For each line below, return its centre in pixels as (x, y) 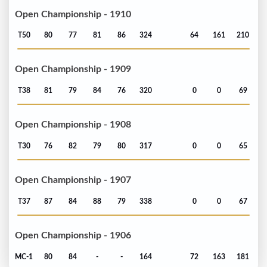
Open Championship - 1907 (73, 180)
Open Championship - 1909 (73, 69)
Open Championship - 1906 (73, 236)
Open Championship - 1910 (73, 14)
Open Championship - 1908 (73, 125)
